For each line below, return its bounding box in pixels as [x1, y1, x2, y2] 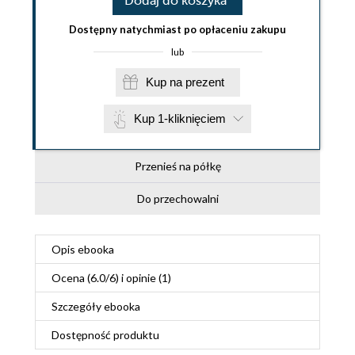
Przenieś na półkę [134, 159, 221, 174]
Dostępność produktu [52, 328, 159, 342]
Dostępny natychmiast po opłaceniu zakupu [69, 23, 286, 36]
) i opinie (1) [116, 271, 171, 285]
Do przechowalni [136, 192, 219, 206]
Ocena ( [52, 271, 90, 285]
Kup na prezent [185, 75, 224, 90]
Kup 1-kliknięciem [134, 112, 226, 126]
